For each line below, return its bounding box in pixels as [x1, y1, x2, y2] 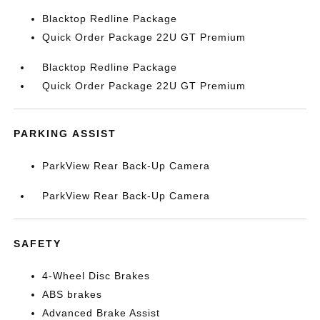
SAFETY [14, 238, 62, 249]
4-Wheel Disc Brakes [42, 270, 151, 281]
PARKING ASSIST [14, 128, 117, 139]
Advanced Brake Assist [42, 307, 161, 319]
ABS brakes [42, 289, 103, 300]
